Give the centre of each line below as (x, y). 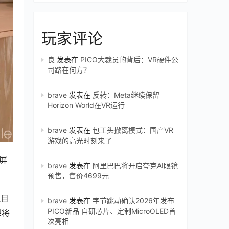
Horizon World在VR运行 (86, 105)
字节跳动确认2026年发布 (133, 201)
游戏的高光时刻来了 (80, 140)
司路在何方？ (69, 70)
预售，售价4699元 (78, 176)
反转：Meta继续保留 (126, 95)
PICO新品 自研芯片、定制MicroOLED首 (112, 211)
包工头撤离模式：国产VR (133, 130)
